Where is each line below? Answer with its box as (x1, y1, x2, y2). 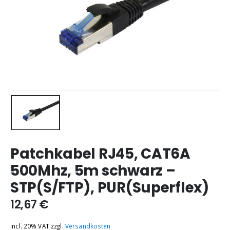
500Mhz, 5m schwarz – (10, 161, 176, 181)
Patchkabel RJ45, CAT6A (10, 144, 190, 164)
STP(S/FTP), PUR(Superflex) (10, 178, 209, 198)
